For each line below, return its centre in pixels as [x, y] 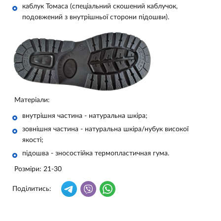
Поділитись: [32, 189]
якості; [33, 140]
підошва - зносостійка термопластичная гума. [96, 154]
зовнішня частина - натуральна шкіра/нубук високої [105, 129]
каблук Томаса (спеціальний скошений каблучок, [100, 6]
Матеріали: [32, 100]
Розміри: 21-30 [38, 169]
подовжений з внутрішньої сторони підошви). [96, 17]
